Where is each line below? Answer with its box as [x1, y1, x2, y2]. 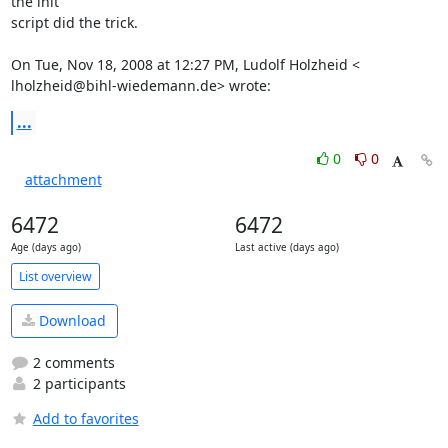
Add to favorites [32, 408, 139, 428]
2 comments [28, 352, 115, 372]
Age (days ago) [10, 241, 81, 254]
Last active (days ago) [234, 241, 339, 254]
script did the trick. [10, 13, 138, 32]
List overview [18, 267, 92, 285]
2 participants [28, 373, 126, 393]
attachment [24, 170, 102, 189]
